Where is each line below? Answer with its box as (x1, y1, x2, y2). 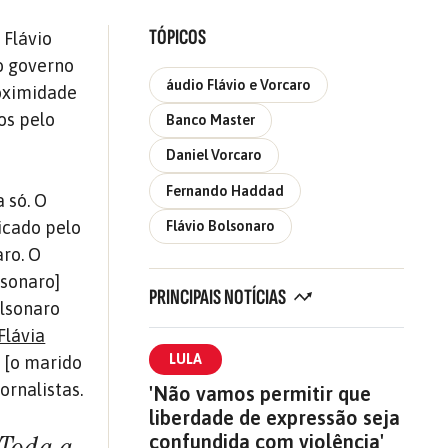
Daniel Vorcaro (165, 147, 262, 164)
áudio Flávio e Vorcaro (165, 76, 311, 93)
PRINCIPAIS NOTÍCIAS (148, 284, 289, 312)
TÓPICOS (148, 24, 206, 52)
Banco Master (165, 111, 255, 128)
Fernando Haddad (165, 182, 284, 199)
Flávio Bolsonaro (165, 218, 275, 234)
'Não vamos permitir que (148, 382, 371, 406)
